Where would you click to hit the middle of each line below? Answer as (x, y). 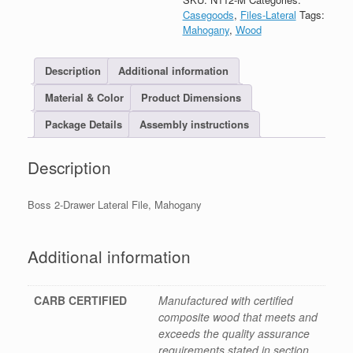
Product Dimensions (191, 98)
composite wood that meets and (238, 317)
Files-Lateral (268, 14)
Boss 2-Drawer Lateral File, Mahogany (115, 204)
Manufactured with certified (226, 301)
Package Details (84, 124)
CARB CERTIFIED (80, 301)
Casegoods (208, 14)
